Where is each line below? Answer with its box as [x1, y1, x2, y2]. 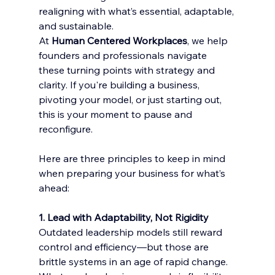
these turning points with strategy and [38, 64, 217, 76]
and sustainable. [38, 20, 114, 32]
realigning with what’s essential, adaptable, [38, 5, 236, 17]
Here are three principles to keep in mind [38, 152, 228, 165]
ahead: [38, 182, 69, 194]
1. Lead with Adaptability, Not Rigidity [38, 211, 209, 223]
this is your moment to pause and [38, 108, 195, 120]
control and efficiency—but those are [38, 241, 211, 253]
